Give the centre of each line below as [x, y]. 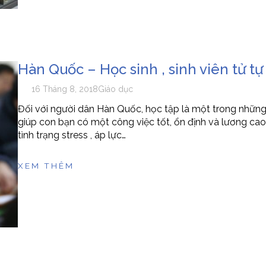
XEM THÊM [46, 166]
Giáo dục [116, 89]
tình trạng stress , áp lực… [72, 135]
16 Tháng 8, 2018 [65, 89]
